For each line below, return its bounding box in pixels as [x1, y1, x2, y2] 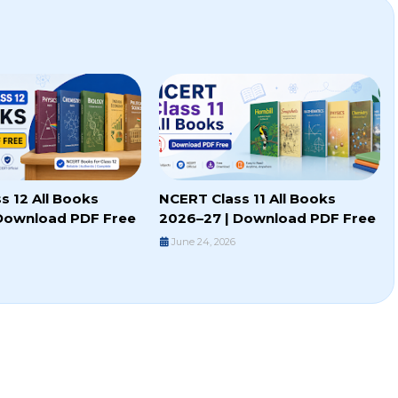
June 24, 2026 [171, 235, 235, 249]
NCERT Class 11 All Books [158, 190, 336, 208]
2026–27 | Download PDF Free [158, 210, 376, 227]
